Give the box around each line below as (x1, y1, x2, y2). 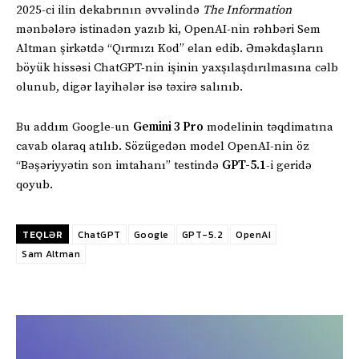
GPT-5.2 (181, 227, 223, 242)
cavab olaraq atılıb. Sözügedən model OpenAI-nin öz (16, 138, 309, 154)
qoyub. (16, 176, 53, 192)
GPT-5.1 (222, 157, 266, 173)
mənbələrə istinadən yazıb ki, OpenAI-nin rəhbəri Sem (16, 21, 321, 37)
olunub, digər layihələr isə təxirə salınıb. (16, 79, 243, 95)
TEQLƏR (22, 227, 63, 242)
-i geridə (266, 157, 312, 173)
